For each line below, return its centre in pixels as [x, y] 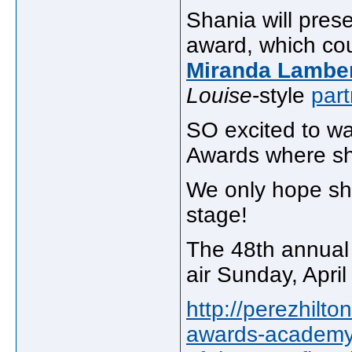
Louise [219, 95]
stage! [217, 215]
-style [282, 95]
